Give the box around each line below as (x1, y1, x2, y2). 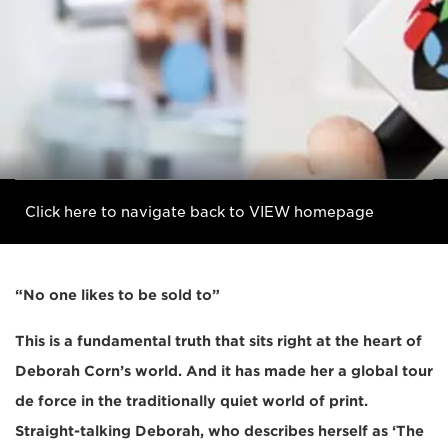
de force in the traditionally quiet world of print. (15, 393, 368, 409)
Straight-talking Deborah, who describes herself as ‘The (15, 423, 424, 439)
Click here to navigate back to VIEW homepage (25, 204, 374, 220)
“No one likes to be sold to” (15, 287, 220, 303)
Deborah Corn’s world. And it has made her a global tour (15, 363, 433, 379)
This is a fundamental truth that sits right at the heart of (15, 333, 422, 349)
